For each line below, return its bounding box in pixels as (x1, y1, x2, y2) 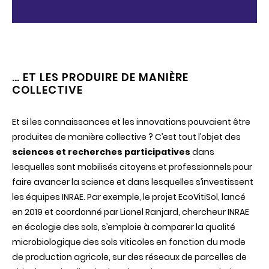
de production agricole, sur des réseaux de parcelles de (12, 250, 247, 263)
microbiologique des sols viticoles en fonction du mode (12, 235, 246, 248)
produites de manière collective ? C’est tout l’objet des (12, 130, 241, 143)
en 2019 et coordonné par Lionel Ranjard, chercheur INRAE (12, 205, 249, 218)
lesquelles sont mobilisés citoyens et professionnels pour (12, 160, 252, 173)
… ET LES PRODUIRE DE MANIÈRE (12, 69, 189, 85)
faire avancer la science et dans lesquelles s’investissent (12, 175, 253, 188)
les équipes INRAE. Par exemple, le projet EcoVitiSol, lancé (12, 190, 246, 203)
